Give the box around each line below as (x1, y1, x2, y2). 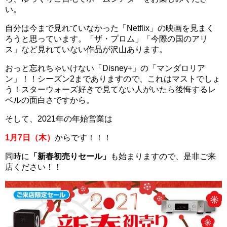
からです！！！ (55, 133, 111, 142)
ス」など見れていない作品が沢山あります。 (5, 45, 167, 54)
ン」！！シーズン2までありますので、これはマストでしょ (5, 74, 220, 83)
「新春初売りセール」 (29, 152, 110, 161)
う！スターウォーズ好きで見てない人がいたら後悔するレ (5, 85, 216, 94)
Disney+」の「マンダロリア (102, 64, 205, 72)
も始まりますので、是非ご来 (110, 152, 216, 161)
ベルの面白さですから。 (5, 96, 94, 104)
